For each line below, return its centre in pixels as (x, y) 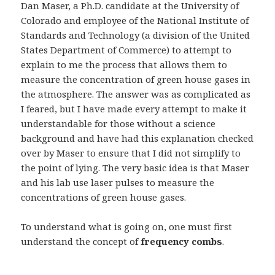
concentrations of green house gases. (104, 197)
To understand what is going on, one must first (127, 226)
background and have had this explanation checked (137, 138)
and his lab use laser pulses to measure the (118, 182)
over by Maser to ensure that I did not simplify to (131, 153)
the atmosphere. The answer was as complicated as (136, 94)
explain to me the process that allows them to (124, 64)
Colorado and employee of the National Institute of (135, 20)
